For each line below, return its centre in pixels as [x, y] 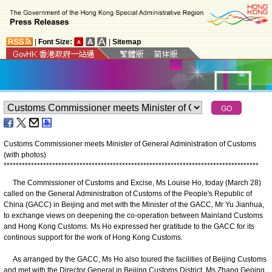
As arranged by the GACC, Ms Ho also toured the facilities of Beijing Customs [135, 259]
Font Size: [55, 42]
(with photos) [25, 155]
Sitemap [127, 42]
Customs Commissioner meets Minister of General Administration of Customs [130, 144]
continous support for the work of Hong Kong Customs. [95, 237]
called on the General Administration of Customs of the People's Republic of [128, 193]
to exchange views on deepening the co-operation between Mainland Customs [133, 215]
